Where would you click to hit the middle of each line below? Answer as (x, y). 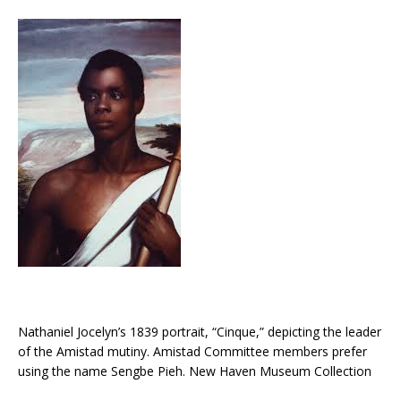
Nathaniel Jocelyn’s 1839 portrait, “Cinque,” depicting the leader (200, 331)
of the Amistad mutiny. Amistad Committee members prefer (192, 351)
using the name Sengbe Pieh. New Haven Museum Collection (195, 371)
